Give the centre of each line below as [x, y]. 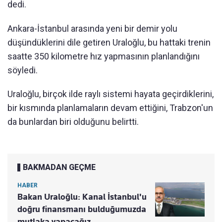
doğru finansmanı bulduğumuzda [82, 209]
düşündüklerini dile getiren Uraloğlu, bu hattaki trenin [109, 42]
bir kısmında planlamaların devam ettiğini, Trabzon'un [110, 108]
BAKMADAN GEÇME [59, 167]
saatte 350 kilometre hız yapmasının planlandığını [104, 56]
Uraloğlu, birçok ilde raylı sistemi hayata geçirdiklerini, [111, 94]
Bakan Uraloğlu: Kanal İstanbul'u [82, 196]
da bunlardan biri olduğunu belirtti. [73, 121]
